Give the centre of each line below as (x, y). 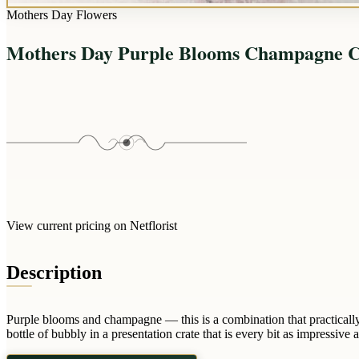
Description (54, 272)
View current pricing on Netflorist (92, 225)
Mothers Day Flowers (62, 15)
